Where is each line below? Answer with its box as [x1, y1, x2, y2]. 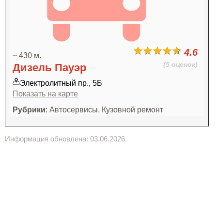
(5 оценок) [163, 61, 198, 68]
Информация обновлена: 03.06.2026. [5, 135, 127, 143]
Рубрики [13, 105, 46, 114]
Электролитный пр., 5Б [20, 78, 103, 87]
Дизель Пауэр [13, 62, 87, 74]
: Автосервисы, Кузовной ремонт [46, 105, 164, 114]
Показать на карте [13, 89, 78, 98]
